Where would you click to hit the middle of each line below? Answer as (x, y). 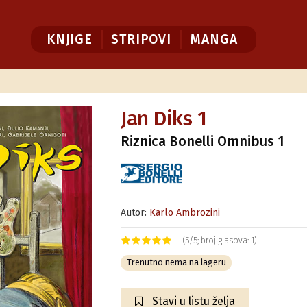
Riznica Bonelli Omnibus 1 (203, 141)
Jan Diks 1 (164, 119)
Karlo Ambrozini (185, 213)
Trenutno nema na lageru (176, 262)
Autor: (135, 213)
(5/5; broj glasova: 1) (220, 241)
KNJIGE (69, 39)
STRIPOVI (141, 39)
